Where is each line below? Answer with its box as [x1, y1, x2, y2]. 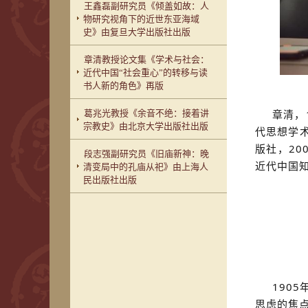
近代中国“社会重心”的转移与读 [83, 67, 208, 78]
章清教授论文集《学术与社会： [84, 54, 210, 65]
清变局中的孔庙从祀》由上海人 [83, 162, 209, 172]
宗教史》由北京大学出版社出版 [83, 121, 209, 131]
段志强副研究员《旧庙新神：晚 [84, 148, 210, 159]
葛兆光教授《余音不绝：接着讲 [84, 108, 210, 118]
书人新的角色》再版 [83, 80, 164, 91]
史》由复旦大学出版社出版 [83, 27, 191, 37]
